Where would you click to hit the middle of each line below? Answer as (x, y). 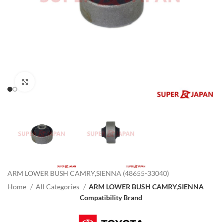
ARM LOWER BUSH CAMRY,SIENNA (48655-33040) (88, 173)
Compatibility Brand (111, 198)
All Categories (58, 187)
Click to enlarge (57, 82)
